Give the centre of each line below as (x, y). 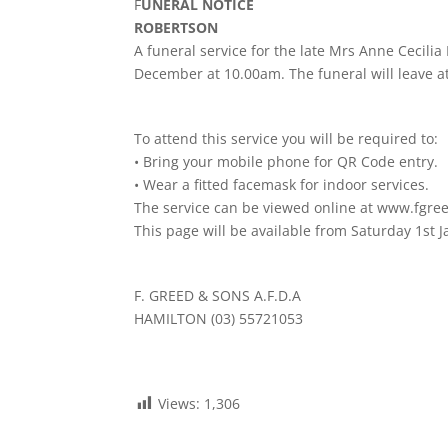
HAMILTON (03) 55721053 (219, 319)
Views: (179, 403)
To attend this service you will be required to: (286, 139)
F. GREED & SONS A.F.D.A (218, 296)
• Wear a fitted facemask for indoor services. (282, 185)
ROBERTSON (176, 28)
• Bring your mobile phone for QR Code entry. (286, 162)
